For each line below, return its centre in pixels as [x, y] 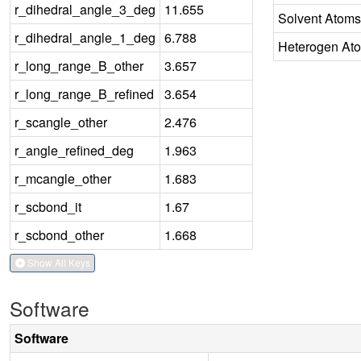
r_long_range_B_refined [84, 93]
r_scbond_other [59, 234]
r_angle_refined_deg [74, 150]
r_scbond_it [48, 206]
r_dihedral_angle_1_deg [85, 37]
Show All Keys [57, 263]
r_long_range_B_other [79, 65]
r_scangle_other [61, 122]
